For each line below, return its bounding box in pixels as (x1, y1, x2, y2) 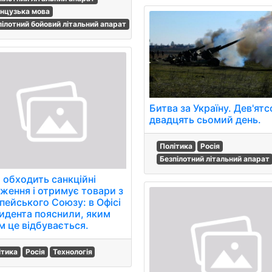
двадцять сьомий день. (149, 113, 262, 126)
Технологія (52, 246, 92, 256)
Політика (160, 141, 193, 151)
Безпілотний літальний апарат (160, 154, 270, 163)
